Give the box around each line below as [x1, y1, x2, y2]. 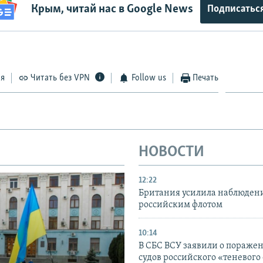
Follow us [131, 73, 166, 83]
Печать [193, 73, 219, 83]
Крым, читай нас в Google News [31, 2, 193, 15]
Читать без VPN [31, 73, 90, 83]
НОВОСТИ [139, 144, 204, 161]
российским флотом [139, 200, 222, 210]
